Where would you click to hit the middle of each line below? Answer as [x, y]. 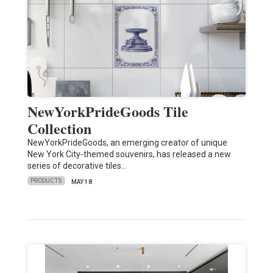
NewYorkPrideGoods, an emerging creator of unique [127, 142]
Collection [59, 128]
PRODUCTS [46, 181]
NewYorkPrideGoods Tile [108, 111]
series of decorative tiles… [77, 165]
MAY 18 [81, 182]
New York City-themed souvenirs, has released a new [129, 154]
